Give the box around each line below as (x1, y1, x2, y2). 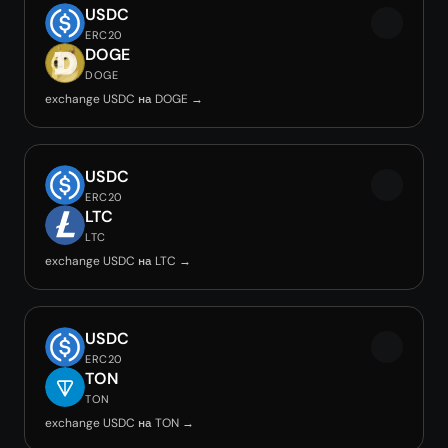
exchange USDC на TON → (45, 415, 194, 431)
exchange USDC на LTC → (45, 253, 191, 269)
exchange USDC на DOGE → (45, 91, 203, 107)
